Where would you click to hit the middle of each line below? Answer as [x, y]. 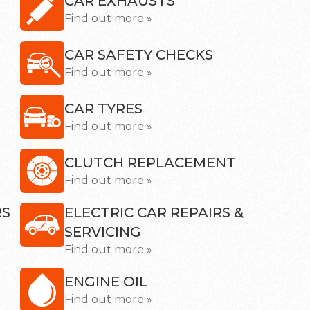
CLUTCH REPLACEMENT [150, 163]
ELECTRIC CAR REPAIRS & [154, 212]
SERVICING [103, 232]
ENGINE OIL [106, 282]
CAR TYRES [103, 109]
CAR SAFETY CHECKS [139, 55]
